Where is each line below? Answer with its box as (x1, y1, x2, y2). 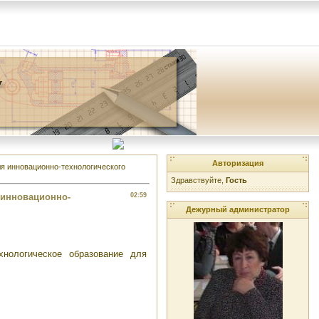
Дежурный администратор (186, 205, 290, 214)
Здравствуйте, (171, 176, 226, 184)
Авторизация (212, 159, 263, 167)
